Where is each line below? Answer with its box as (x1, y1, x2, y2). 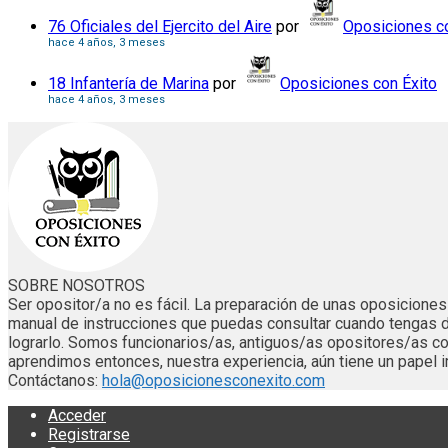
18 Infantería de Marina (48, 74, 209, 93)
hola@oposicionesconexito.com (102, 371, 325, 390)
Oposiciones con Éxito (280, 74, 437, 93)
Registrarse (48, 425, 130, 444)
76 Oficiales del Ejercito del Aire (48, 17, 272, 36)
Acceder (48, 406, 106, 425)
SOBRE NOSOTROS (8, 276, 145, 295)
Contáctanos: (8, 371, 102, 390)
